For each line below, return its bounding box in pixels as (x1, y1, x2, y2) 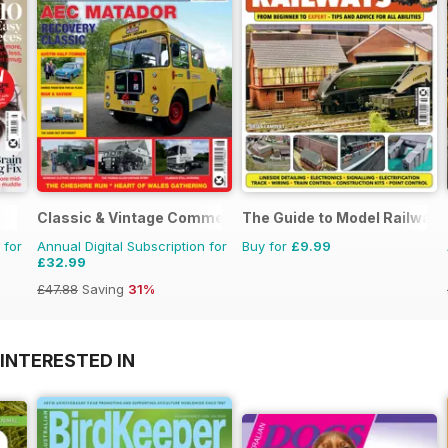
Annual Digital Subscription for (37, 237, 227, 254)
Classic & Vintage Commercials (37, 208, 265, 226)
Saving (78, 280, 128, 297)
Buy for (242, 237, 291, 254)
